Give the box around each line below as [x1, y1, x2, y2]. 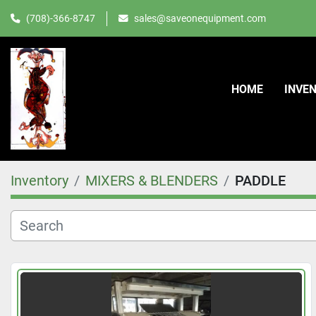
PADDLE [235, 172, 286, 189]
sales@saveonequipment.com [134, 12, 266, 24]
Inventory [11, 172, 68, 189]
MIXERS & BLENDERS [85, 172, 218, 189]
